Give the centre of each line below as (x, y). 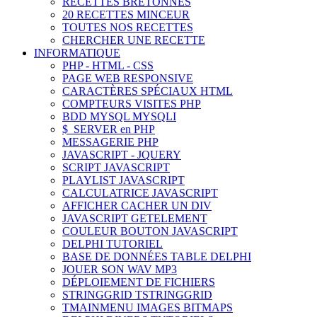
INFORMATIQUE (77, 53)
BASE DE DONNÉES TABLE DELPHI (157, 257)
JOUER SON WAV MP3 (120, 269)
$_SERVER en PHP (109, 129)
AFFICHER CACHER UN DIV (137, 206)
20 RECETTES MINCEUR (126, 15)
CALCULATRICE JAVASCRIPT (140, 193)
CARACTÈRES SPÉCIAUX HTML (148, 91)
